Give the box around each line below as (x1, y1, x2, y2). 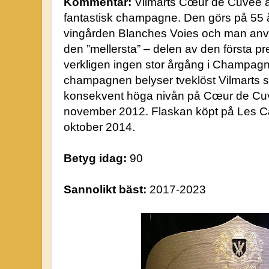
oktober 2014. (64, 121, 135, 134)
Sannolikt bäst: (64, 183, 147, 196)
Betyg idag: (64, 152, 127, 165)
